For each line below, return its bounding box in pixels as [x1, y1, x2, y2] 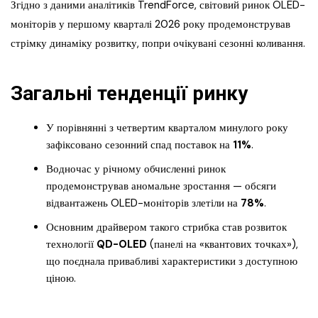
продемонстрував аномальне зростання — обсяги [46, 179, 276, 194]
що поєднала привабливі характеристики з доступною [46, 254, 297, 269]
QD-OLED [97, 237, 147, 252]
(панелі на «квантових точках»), [147, 237, 298, 252]
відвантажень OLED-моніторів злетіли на [46, 196, 241, 211]
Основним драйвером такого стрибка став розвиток [46, 220, 287, 235]
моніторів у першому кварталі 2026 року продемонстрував [11, 17, 290, 32]
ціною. [46, 271, 76, 286]
